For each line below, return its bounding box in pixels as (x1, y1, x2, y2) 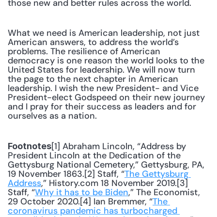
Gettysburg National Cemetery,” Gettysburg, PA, (8, 159, 204, 170)
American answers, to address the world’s (8, 36, 179, 48)
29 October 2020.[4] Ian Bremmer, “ (8, 196, 153, 207)
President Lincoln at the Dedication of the (8, 150, 181, 161)
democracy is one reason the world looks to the (8, 55, 204, 66)
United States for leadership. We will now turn (8, 64, 195, 76)
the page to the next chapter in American (8, 73, 178, 85)
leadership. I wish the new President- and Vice (8, 82, 199, 94)
